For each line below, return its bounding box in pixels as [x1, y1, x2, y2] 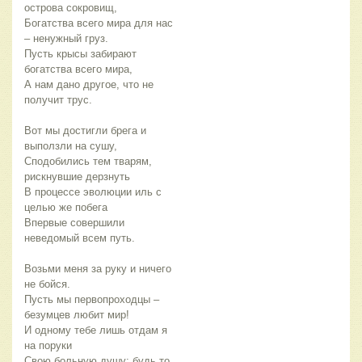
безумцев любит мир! [24, 308, 129, 321]
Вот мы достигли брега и [24, 124, 146, 137]
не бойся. [24, 277, 70, 290]
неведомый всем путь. [24, 231, 135, 244]
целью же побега [24, 200, 107, 213]
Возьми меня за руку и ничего [24, 262, 171, 275]
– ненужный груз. [24, 32, 108, 44]
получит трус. [24, 93, 92, 106]
